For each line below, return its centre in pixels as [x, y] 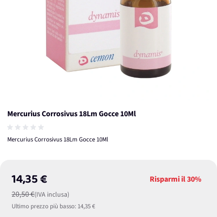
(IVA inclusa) [52, 195]
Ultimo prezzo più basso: [44, 206]
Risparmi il [168, 179]
